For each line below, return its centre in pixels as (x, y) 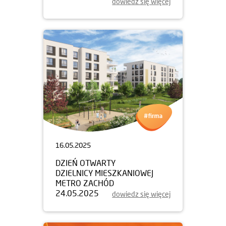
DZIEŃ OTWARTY (86, 162)
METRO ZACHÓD (85, 183)
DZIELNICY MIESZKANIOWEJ (104, 173)
